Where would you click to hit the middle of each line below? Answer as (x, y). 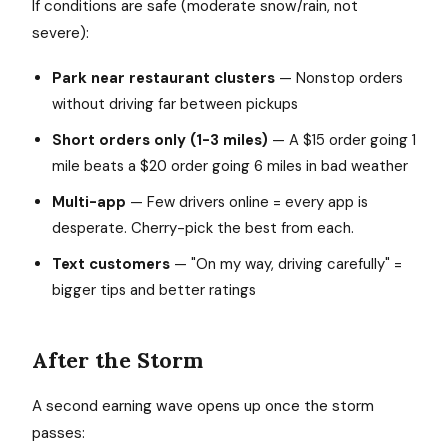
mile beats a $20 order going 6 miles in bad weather (230, 166)
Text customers (111, 264)
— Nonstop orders (339, 78)
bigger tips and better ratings (154, 290)
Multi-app (89, 202)
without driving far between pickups (175, 104)
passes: (58, 433)
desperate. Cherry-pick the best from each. (203, 228)
